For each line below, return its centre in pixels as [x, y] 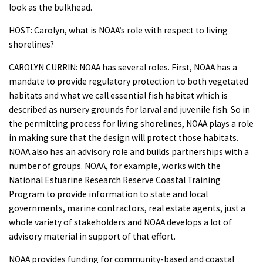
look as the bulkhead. [50, 7]
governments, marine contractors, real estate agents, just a [127, 208]
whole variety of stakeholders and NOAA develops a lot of [120, 222]
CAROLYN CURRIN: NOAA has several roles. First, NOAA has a [123, 67]
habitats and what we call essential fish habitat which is [118, 95]
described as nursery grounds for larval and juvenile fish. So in [129, 109]
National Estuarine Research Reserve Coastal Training [115, 180]
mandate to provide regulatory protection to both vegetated [129, 81]
